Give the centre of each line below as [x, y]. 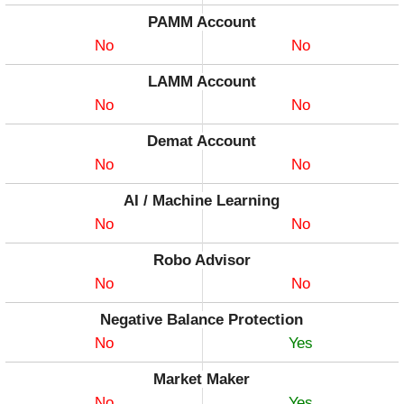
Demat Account [202, 142]
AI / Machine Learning [202, 201]
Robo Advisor [202, 261]
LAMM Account [202, 82]
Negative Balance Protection [202, 320]
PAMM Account [202, 23]
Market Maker [202, 380]
